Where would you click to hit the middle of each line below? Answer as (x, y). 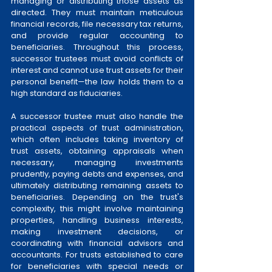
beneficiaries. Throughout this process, (97, 47)
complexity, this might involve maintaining (97, 209)
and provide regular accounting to (97, 36)
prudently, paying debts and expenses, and (97, 174)
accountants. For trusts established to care (97, 255)
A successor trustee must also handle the (97, 117)
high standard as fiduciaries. (67, 93)
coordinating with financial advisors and (97, 243)
